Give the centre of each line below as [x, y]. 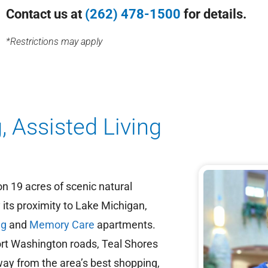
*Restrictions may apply [54, 42]
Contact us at [45, 14]
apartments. [125, 224]
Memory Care [62, 224]
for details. [213, 14]
